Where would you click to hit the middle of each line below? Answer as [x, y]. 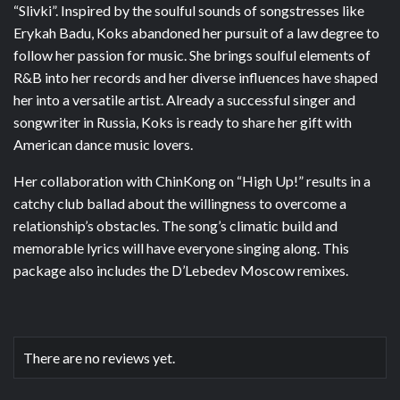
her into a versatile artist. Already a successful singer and [184, 100]
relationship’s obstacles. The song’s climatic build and [175, 226]
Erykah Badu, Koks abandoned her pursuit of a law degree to [196, 33]
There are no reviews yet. [99, 358]
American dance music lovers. [103, 145]
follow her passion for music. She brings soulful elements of [192, 55]
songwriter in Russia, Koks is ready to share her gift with [183, 122]
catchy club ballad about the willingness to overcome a [180, 204]
